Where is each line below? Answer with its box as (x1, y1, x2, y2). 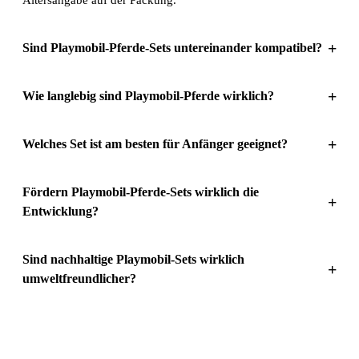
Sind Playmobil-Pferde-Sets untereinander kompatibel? (22, 40, 322, 54)
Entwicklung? (22, 204, 99, 218)
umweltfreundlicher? (22, 271, 136, 285)
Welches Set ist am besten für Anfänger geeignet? (22, 136, 288, 151)
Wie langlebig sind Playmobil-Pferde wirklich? (22, 88, 274, 103)
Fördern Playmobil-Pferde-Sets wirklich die (22, 184, 259, 199)
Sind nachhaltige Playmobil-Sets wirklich (22, 252, 244, 266)
